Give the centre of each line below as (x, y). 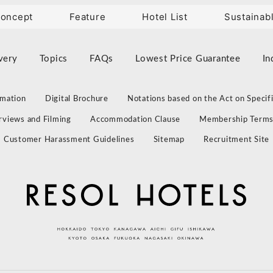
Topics (53, 58)
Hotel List (165, 16)
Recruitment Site (237, 140)
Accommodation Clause (136, 119)
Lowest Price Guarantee (188, 58)
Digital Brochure (76, 99)
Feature (88, 16)
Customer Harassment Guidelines (69, 140)
